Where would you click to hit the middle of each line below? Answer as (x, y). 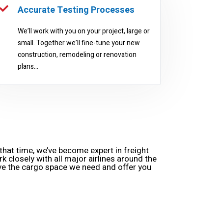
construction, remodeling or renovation (77, 55)
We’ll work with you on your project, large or (83, 31)
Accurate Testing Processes (76, 10)
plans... (28, 67)
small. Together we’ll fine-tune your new (79, 43)
